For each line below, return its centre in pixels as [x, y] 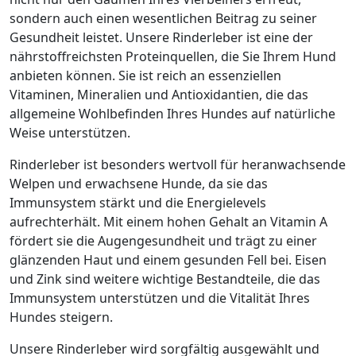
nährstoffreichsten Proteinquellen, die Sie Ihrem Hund [173, 56]
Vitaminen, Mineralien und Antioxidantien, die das [159, 95]
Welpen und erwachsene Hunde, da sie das [139, 184]
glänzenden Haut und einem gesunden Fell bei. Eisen [168, 260]
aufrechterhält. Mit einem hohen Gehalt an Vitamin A [168, 222]
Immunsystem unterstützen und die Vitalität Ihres [160, 298]
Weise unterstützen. [70, 133]
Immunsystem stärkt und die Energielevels [138, 203]
